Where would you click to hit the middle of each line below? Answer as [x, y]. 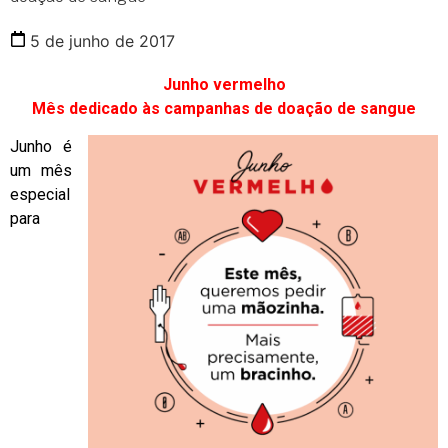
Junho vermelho [224, 84]
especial [40, 195]
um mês [41, 171]
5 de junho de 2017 [102, 40]
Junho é [41, 147]
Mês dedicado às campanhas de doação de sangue [224, 108]
